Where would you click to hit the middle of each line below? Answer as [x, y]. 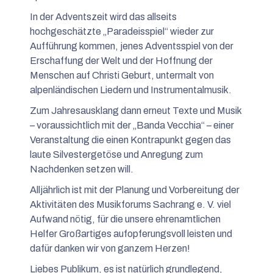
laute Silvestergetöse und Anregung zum [116, 154]
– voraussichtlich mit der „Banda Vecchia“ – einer [132, 125]
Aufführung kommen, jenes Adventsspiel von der [132, 46]
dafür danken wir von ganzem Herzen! [110, 248]
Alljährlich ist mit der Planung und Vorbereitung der [135, 190]
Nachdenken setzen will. [82, 169]
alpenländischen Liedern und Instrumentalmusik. [131, 90]
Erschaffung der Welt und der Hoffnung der [121, 60]
